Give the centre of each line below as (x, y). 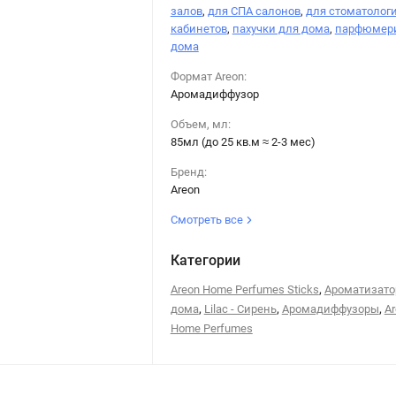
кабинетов (198, 28)
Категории (205, 260)
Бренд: (188, 171)
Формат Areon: (208, 76)
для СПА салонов (254, 11)
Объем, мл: (200, 124)
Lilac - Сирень (240, 308)
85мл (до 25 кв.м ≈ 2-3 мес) (243, 141)
